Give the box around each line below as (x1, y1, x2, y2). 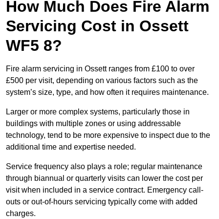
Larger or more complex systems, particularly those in (6, 108, 190, 116)
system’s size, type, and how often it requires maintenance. (6, 88, 209, 97)
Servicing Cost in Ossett (6, 17, 189, 35)
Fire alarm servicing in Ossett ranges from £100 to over (6, 65, 195, 73)
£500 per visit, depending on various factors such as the (6, 76, 198, 85)
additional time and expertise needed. (6, 143, 136, 152)
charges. (6, 209, 36, 218)
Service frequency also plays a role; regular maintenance (6, 162, 202, 171)
